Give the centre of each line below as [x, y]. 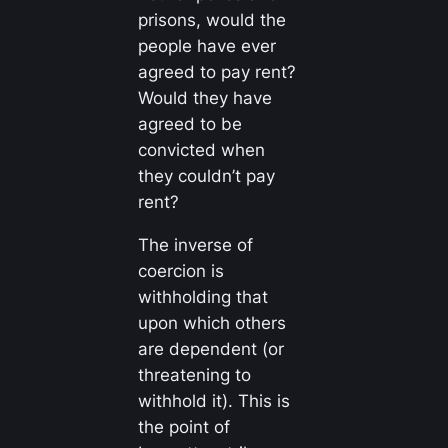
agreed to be [189, 124]
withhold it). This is [213, 401]
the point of [183, 427]
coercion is [180, 271]
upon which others [211, 323]
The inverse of [195, 245]
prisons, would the [211, 20]
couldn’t [209, 176]
